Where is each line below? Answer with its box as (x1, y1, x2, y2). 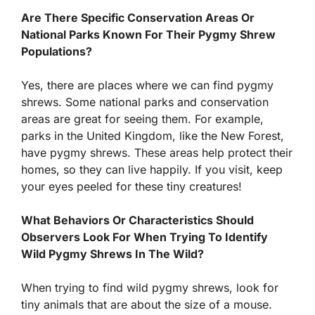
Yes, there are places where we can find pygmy (21, 77, 274, 92)
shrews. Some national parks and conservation (21, 94, 269, 109)
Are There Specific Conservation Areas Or (21, 10, 255, 25)
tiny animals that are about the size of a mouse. (21, 297, 272, 311)
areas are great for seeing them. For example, (21, 111, 264, 126)
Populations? (21, 44, 92, 58)
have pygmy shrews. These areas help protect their (21, 145, 292, 160)
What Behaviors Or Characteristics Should (21, 212, 254, 227)
